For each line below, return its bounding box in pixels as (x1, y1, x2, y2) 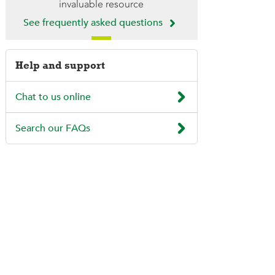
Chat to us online (15, 91, 91, 104)
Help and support (15, 59, 105, 72)
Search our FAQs (15, 122, 90, 135)
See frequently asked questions (23, 17, 163, 29)
